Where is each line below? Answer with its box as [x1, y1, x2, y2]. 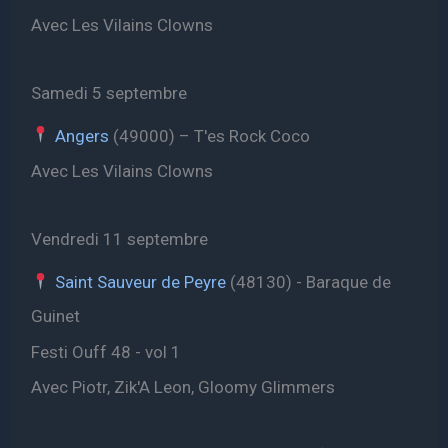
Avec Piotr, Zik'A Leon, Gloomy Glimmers [31, 377, 336, 398]
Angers [54, 125, 109, 146]
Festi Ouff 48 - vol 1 [31, 341, 182, 362]
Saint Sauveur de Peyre [54, 271, 226, 292]
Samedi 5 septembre [31, 83, 188, 104]
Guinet [31, 305, 81, 326]
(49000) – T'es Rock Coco [108, 125, 310, 146]
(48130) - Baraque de [225, 271, 391, 292]
